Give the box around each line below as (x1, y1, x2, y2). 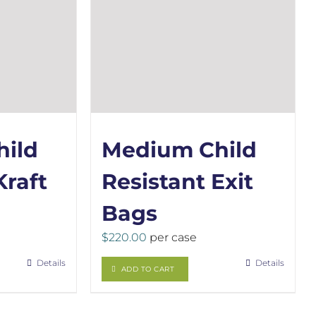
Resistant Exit (101, 169, 253, 195)
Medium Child (101, 137, 257, 163)
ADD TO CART (121, 265, 175, 274)
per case (146, 231, 197, 244)
